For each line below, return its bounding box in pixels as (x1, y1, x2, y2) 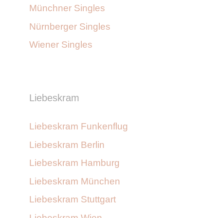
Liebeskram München (29, 176, 120, 186)
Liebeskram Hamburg (29, 158, 120, 168)
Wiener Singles (29, 39, 92, 50)
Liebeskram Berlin (29, 139, 105, 150)
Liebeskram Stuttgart (29, 194, 116, 205)
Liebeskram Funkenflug (29, 121, 128, 132)
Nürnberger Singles (29, 21, 110, 32)
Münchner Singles (29, 3, 105, 14)
